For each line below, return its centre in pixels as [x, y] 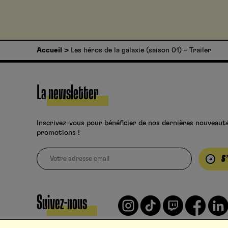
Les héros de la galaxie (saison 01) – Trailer [141, 50]
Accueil [49, 50]
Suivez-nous [62, 203]
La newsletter [67, 93]
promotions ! [58, 133]
